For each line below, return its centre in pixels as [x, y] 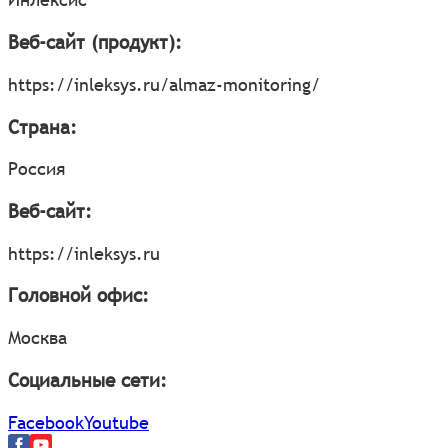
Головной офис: [78, 295]
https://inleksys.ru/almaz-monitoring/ [164, 84]
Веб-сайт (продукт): [95, 42]
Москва [37, 338]
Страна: [42, 126]
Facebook [46, 422]
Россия [36, 169]
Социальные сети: [87, 379]
